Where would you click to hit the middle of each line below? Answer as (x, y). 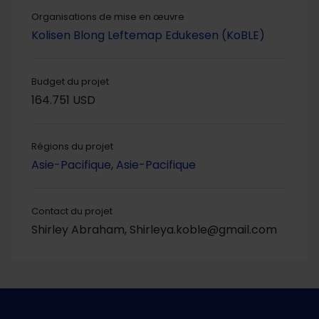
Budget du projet (70, 82)
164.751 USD (63, 100)
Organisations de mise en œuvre (108, 17)
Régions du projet (72, 147)
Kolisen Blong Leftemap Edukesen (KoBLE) (148, 36)
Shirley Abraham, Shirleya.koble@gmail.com (154, 230)
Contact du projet (72, 211)
